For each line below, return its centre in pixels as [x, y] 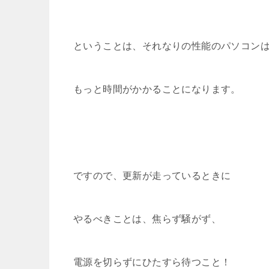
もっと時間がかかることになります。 [157, 89]
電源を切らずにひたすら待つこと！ [152, 262]
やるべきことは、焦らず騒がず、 [147, 219]
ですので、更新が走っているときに [152, 175]
